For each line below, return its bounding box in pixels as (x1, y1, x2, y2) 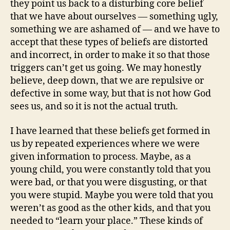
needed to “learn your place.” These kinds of (10, 215, 203, 227)
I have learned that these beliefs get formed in (10, 125, 210, 137)
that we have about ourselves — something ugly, (10, 11, 218, 23)
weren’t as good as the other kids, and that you (10, 202, 210, 214)
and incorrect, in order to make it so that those (10, 49, 210, 61)
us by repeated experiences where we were (10, 138, 200, 150)
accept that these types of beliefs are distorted (10, 36, 208, 48)
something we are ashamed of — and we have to (10, 24, 220, 35)
